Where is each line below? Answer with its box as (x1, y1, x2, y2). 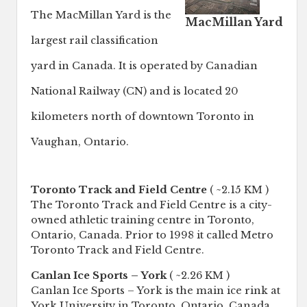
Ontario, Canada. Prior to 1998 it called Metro (31, 229, 273, 242)
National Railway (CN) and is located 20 (31, 85, 238, 98)
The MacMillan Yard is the (31, 9, 171, 22)
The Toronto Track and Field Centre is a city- (31, 199, 272, 212)
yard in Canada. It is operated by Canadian (31, 60, 258, 73)
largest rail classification (31, 34, 158, 47)
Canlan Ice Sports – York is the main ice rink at (31, 284, 280, 297)
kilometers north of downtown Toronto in (31, 110, 254, 123)
